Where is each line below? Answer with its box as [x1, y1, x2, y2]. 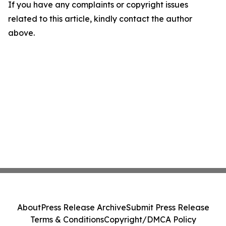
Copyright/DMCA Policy [103, 214, 196, 224]
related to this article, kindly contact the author [8, 14, 192, 24]
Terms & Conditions [30, 214, 104, 224]
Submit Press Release [126, 202, 209, 212]
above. [8, 28, 35, 38]
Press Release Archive [40, 202, 126, 212]
